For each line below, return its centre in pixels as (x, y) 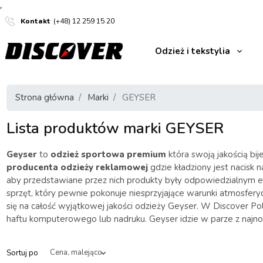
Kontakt (36, 21)
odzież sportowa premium (108, 155)
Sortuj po (23, 253)
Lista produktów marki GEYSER (115, 128)
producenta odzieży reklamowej (77, 168)
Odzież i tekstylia (192, 51)
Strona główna (45, 98)
